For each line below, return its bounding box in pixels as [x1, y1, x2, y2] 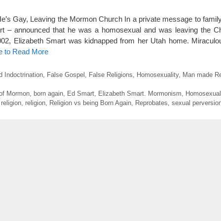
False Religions [88, 71, 133, 78]
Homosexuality [136, 71, 179, 78]
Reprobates [135, 99, 168, 107]
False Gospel [46, 71, 85, 78]
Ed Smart [67, 89, 94, 97]
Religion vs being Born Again [49, 99, 131, 107]
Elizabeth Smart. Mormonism [98, 89, 182, 97]
